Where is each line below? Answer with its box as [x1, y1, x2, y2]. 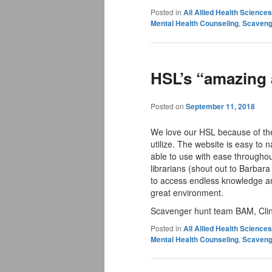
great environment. [151, 186, 223, 199]
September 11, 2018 [186, 100, 255, 112]
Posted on [151, 100, 186, 111]
